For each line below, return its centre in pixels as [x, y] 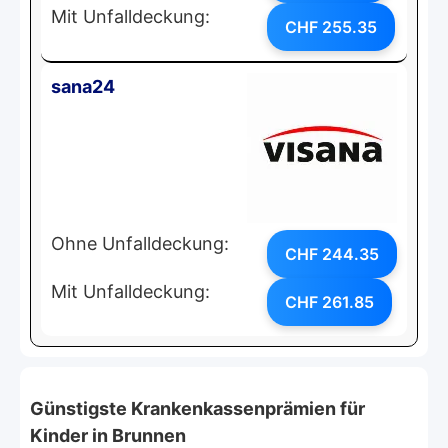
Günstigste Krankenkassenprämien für [197, 408]
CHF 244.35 [332, 253]
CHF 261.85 [329, 301]
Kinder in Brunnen [108, 435]
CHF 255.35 [331, 26]
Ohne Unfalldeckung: [140, 243]
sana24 [83, 86]
